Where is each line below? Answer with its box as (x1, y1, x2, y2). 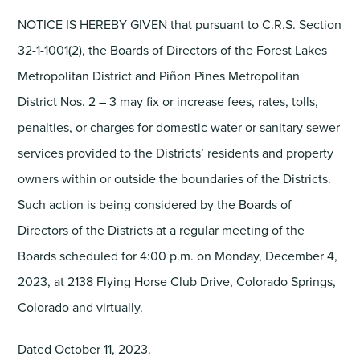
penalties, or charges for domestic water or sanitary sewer (18, 117, 341, 137)
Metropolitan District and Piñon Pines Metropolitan (18, 66, 301, 85)
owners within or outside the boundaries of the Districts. (18, 169, 332, 188)
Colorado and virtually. (18, 297, 144, 317)
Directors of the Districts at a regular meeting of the (18, 220, 305, 239)
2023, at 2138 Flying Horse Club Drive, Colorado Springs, (18, 272, 337, 291)
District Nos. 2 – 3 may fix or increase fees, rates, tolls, (18, 92, 319, 111)
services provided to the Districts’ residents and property (18, 143, 334, 162)
